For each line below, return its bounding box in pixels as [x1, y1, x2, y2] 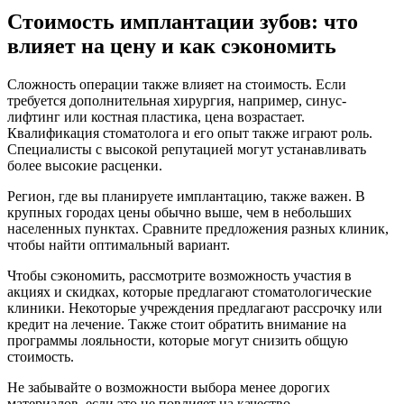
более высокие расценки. [7, 157, 162, 173]
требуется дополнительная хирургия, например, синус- [7, 92, 346, 108]
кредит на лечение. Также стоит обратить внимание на [7, 316, 346, 332]
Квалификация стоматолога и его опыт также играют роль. [7, 124, 372, 141]
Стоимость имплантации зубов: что [7, 9, 358, 33]
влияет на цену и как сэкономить [7, 33, 336, 58]
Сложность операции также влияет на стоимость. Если [7, 76, 346, 92]
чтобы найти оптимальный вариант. [7, 236, 230, 252]
